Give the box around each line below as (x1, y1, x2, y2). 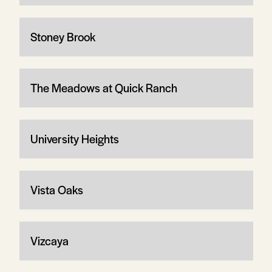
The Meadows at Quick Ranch (30, 79, 177, 96)
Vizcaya (30, 232, 69, 249)
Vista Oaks (30, 181, 83, 198)
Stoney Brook (30, 28, 95, 45)
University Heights (30, 130, 119, 147)
